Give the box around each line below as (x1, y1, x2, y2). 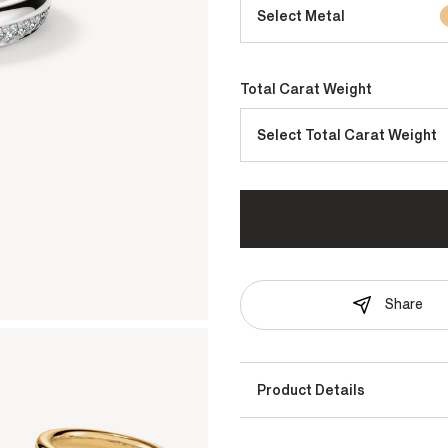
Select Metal (257, 6, 345, 26)
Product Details (257, 381, 365, 400)
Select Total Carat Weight (305, 125, 437, 145)
